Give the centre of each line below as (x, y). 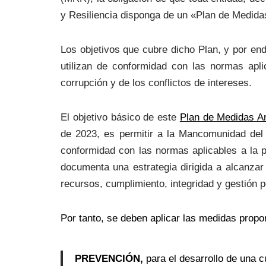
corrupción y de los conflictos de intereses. (156, 83)
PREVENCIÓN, (110, 259)
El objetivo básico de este (120, 118)
